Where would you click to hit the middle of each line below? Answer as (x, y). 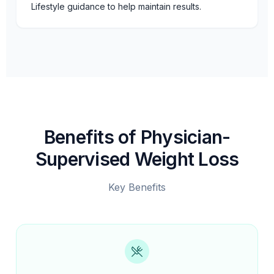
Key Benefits (137, 187)
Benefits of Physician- (137, 137)
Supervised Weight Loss (137, 159)
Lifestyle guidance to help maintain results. (116, 7)
